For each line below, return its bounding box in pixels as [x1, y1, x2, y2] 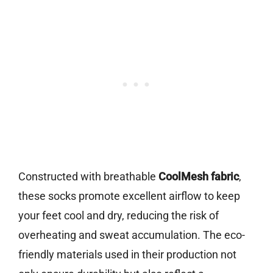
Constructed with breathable [18, 170, 158, 183]
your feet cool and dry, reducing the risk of [18, 209, 219, 222]
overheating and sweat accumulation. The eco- [18, 229, 245, 242]
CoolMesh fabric [158, 170, 239, 183]
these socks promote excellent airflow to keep [18, 190, 240, 203]
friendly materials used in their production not [18, 248, 236, 261]
